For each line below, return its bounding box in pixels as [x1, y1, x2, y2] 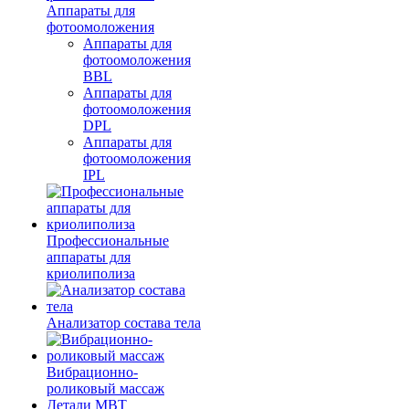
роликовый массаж [47, 381, 164, 396]
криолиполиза [47, 266, 135, 281]
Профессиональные [47, 233, 169, 248]
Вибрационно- [47, 364, 138, 380]
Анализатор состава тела [47, 315, 201, 330]
